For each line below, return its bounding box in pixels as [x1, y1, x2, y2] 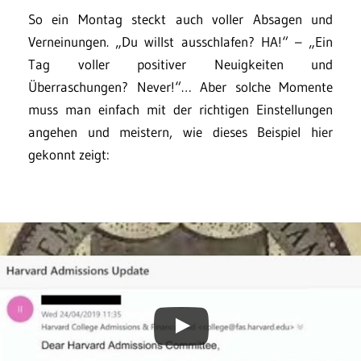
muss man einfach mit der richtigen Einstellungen [28, 101, 333, 118]
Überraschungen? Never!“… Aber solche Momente [28, 78, 333, 96]
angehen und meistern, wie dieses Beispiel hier [28, 123, 333, 141]
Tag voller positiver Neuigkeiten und [28, 56, 333, 73]
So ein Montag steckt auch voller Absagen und [28, 10, 333, 28]
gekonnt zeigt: [28, 146, 110, 164]
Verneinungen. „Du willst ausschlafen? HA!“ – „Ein [28, 33, 333, 51]
